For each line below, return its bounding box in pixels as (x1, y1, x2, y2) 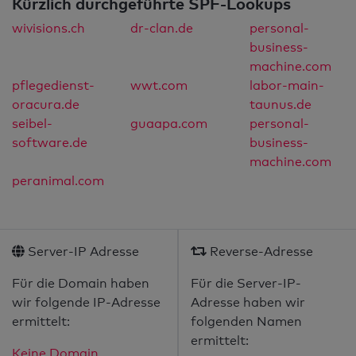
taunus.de (249, 97, 311, 113)
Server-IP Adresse (25, 244, 139, 260)
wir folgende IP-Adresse (12, 295, 161, 311)
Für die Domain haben (12, 276, 149, 292)
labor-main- (249, 78, 324, 94)
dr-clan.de (130, 21, 194, 37)
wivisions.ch (12, 21, 85, 37)
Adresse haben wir (191, 295, 305, 311)
